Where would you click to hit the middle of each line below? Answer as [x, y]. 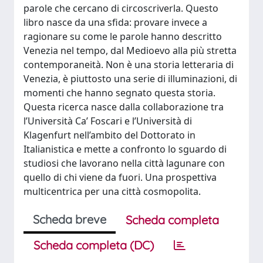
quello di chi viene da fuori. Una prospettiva [120, 177]
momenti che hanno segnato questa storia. [119, 92]
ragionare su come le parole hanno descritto [123, 36]
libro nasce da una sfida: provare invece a [115, 22]
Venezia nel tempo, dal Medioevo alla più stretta [130, 50]
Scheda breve [70, 219]
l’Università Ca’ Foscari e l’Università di [108, 121]
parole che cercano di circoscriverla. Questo [121, 8]
